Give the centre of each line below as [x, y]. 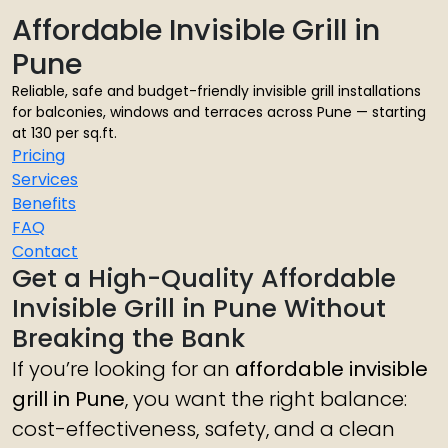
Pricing [38, 155]
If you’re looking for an [123, 369]
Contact [45, 251]
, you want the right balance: [266, 399]
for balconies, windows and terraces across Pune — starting [219, 112]
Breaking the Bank [128, 338]
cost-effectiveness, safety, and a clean [203, 429]
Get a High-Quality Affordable [204, 278]
